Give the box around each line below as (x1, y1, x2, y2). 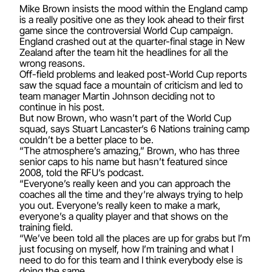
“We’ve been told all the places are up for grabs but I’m (19, 232, 250, 244)
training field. (19, 221, 73, 233)
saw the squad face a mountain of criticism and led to (19, 79, 243, 91)
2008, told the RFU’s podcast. (19, 166, 144, 178)
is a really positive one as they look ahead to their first (19, 13, 244, 25)
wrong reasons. (19, 57, 85, 69)
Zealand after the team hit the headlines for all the (19, 46, 228, 58)
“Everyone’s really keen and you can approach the (19, 177, 231, 189)
